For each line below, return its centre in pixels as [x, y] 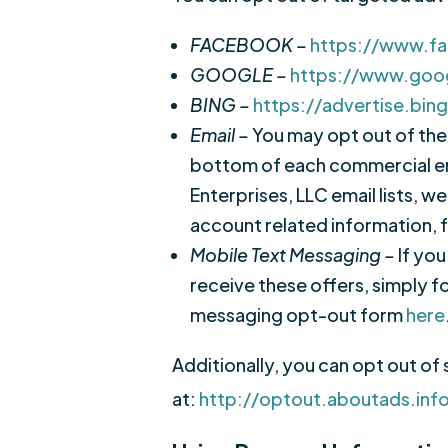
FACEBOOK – [250, 44]
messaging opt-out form [298, 314]
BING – [221, 104]
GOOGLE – [240, 74]
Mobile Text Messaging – [294, 254]
